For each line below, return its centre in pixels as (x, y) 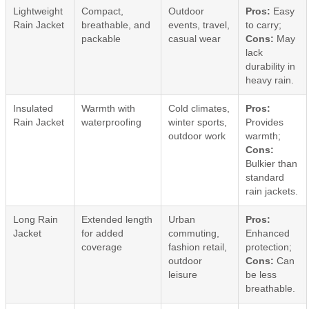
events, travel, (199, 25)
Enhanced (268, 233)
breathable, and (116, 25)
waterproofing (111, 122)
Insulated (33, 108)
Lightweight (38, 11)
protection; (269, 247)
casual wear (195, 39)
